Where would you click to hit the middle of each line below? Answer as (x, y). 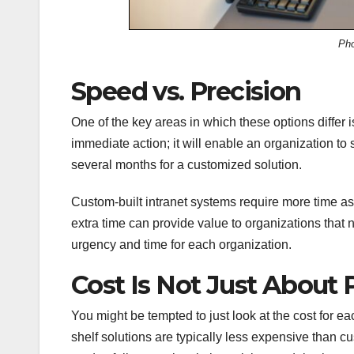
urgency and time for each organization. (181, 244)
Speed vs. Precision (186, 91)
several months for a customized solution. (186, 164)
